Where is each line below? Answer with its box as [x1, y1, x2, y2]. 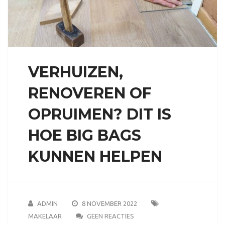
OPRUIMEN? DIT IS [28, 104, 171, 124]
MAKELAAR [28, 212, 62, 219]
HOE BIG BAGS [28, 126, 141, 145]
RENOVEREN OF [28, 83, 152, 102]
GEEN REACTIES [86, 212, 134, 219]
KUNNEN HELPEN [28, 147, 162, 166]
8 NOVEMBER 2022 [81, 199, 137, 207]
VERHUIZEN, [28, 62, 123, 81]
